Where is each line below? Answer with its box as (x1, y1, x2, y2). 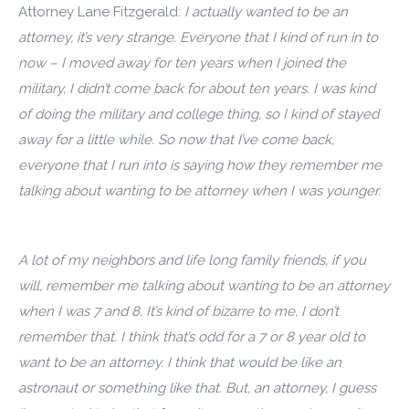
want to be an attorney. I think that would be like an (18, 354, 341, 371)
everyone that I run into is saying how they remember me (18, 157, 382, 173)
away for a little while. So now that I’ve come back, (18, 131, 334, 148)
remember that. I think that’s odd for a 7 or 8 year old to (18, 329, 365, 345)
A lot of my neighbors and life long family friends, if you (18, 252, 366, 268)
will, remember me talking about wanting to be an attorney (18, 278, 390, 294)
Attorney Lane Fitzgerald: (18, 4, 181, 20)
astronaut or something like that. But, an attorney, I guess (18, 380, 376, 396)
